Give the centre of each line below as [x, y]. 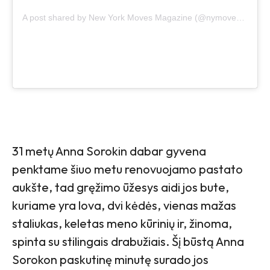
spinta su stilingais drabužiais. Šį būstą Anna [128, 242]
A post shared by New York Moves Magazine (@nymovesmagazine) [240, 18]
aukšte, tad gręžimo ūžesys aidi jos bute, [121, 187]
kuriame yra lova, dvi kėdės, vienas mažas [124, 206]
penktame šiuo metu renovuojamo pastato [127, 169]
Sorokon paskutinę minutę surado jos [110, 260]
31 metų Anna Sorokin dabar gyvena [109, 151]
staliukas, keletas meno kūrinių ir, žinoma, [122, 224]
